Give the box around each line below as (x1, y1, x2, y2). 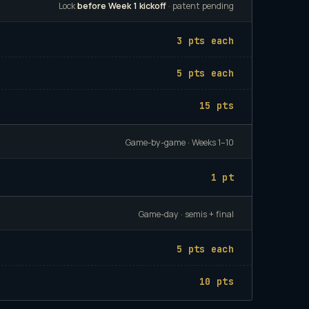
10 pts (199, 275, 234, 288)
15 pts (199, 99, 234, 112)
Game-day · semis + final (139, 208, 234, 220)
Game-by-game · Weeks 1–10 (126, 136, 234, 148)
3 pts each (177, 34, 234, 47)
